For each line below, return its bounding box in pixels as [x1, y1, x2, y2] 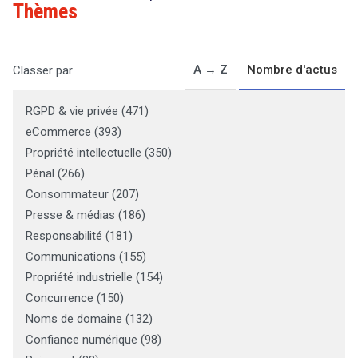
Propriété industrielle [26, 270, 133, 285]
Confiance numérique [26, 332, 137, 348]
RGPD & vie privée [26, 104, 118, 119]
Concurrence [26, 291, 93, 306]
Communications [26, 249, 116, 265]
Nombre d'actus [247, 62, 337, 78]
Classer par [13, 62, 73, 78]
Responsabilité [26, 229, 102, 244]
